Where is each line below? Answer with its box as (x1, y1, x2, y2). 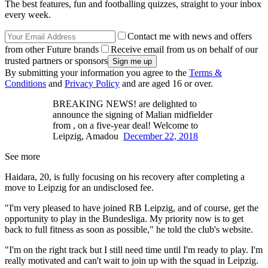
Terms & (189, 68, 222, 78)
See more (5, 151, 40, 162)
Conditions (5, 78, 46, 89)
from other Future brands (5, 44, 99, 55)
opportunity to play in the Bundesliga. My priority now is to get (5, 214, 243, 224)
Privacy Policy (65, 78, 120, 89)
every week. (5, 10, 51, 20)
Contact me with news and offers (127, 31, 252, 42)
